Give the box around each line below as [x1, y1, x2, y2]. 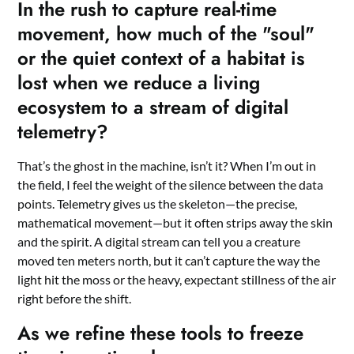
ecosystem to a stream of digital [17, 92, 289, 121]
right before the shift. [17, 290, 132, 306]
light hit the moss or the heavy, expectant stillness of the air [17, 271, 337, 287]
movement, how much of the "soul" [17, 19, 315, 47]
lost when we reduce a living [17, 68, 261, 96]
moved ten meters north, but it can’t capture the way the [17, 252, 321, 268]
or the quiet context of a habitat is [17, 43, 306, 72]
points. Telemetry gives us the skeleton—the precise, [17, 195, 298, 211]
